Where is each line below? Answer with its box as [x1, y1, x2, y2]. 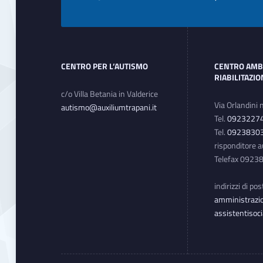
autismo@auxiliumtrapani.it [61, 100, 157, 114]
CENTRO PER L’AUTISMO [61, 59, 149, 73]
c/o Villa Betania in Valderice [61, 87, 159, 100]
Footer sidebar [60, 15, 112, 41]
